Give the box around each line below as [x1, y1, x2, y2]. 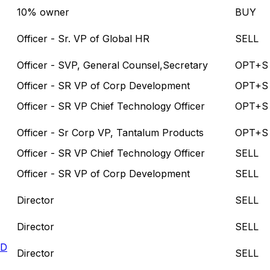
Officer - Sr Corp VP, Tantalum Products [17, 126, 204, 139]
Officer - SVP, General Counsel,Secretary [17, 58, 208, 71]
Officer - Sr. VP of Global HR [17, 32, 149, 45]
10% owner [17, 5, 69, 18]
